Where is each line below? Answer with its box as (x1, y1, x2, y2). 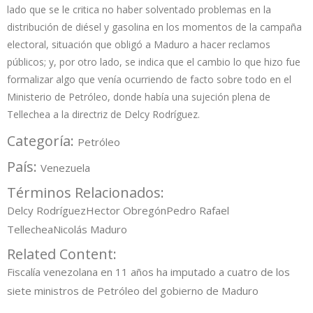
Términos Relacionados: (7, 182, 168, 202)
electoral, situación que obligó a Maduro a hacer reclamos (7, 37, 270, 51)
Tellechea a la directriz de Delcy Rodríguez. (7, 107, 200, 121)
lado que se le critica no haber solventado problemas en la (7, 2, 271, 16)
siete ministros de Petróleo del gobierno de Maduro (7, 283, 259, 298)
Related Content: (7, 244, 120, 263)
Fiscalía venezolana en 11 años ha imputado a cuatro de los (7, 264, 290, 279)
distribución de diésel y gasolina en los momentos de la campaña (7, 20, 302, 34)
